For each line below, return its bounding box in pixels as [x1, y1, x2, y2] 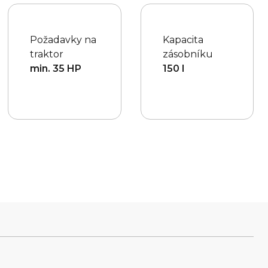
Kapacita [162, 34, 203, 46]
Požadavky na [30, 34, 97, 46]
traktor [30, 48, 64, 60]
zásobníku [162, 48, 213, 60]
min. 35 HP [30, 63, 82, 75]
